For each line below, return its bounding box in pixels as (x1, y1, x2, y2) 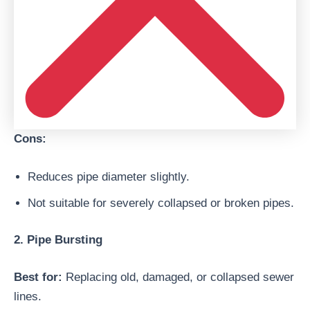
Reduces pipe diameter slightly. (28, 170, 190, 183)
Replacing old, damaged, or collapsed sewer (62, 270, 294, 284)
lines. (14, 289, 42, 303)
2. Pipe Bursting (14, 233, 102, 247)
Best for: (14, 270, 62, 284)
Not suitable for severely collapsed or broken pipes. (28, 196, 294, 210)
